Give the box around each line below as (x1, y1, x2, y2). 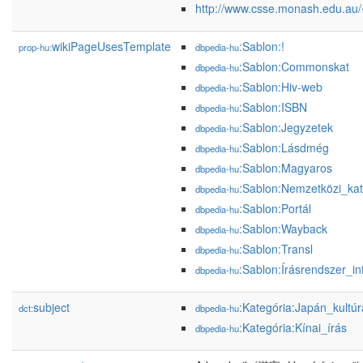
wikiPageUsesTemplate (52, 38, 171, 54)
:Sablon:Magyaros (239, 160, 332, 176)
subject (33, 299, 70, 315)
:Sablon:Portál (239, 200, 311, 216)
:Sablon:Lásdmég (239, 139, 329, 156)
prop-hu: (19, 41, 52, 53)
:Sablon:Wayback (239, 220, 327, 237)
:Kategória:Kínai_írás (239, 319, 347, 335)
